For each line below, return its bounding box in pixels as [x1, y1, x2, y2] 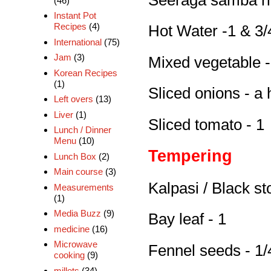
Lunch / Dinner [53, 125, 111, 135]
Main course [53, 166, 103, 177]
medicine [53, 223, 90, 234]
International [53, 36, 102, 47]
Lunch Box [53, 151, 96, 162]
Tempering [148, 147, 232, 166]
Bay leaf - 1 [148, 211, 226, 228]
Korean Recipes [53, 67, 117, 78]
